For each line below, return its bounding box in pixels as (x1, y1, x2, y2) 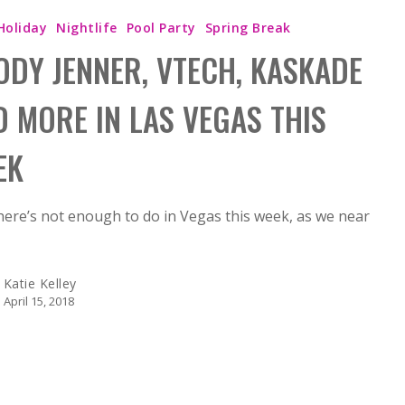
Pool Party (126, 18, 196, 36)
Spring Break (204, 18, 291, 36)
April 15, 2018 (3, 292, 74, 309)
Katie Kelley (3, 274, 77, 292)
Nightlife (56, 18, 118, 36)
